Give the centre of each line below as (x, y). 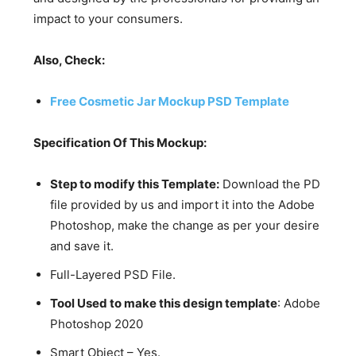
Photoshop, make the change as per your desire (185, 226)
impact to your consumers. (108, 19)
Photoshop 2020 (97, 324)
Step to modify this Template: (135, 184)
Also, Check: (70, 60)
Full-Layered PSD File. (113, 275)
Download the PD (270, 184)
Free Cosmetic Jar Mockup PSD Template (170, 102)
